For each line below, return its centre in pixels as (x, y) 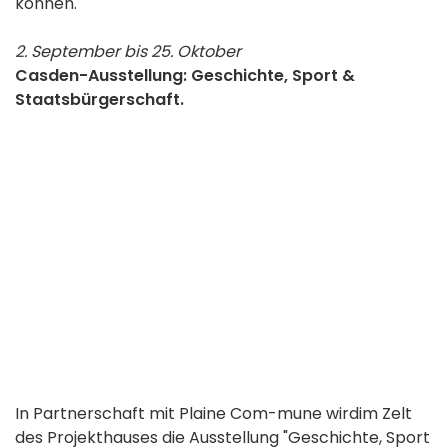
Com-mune (274, 414)
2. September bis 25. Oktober (128, 52)
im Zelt (385, 414)
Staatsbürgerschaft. (99, 100)
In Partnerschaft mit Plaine (120, 414)
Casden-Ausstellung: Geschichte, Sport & (185, 76)
